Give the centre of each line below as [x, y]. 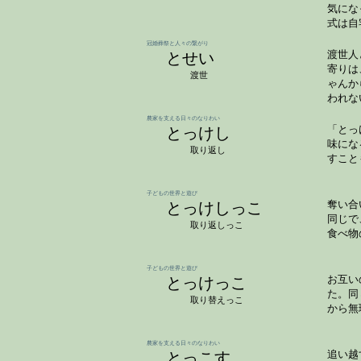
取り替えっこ [217, 300]
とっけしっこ [214, 208]
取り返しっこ [217, 225]
